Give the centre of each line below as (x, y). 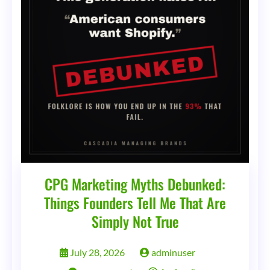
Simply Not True (135, 221)
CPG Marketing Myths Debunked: (135, 184)
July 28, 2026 (97, 252)
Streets (144, 11)
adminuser (172, 252)
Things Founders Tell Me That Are (135, 202)
